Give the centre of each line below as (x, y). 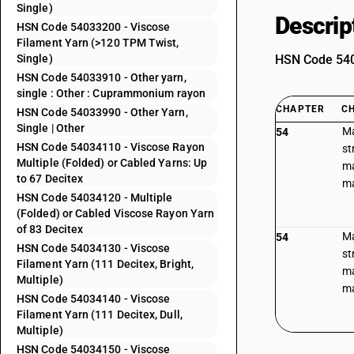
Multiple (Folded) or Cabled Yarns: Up (112, 163)
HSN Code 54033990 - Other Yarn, (102, 112)
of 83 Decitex (50, 229)
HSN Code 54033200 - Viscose (94, 27)
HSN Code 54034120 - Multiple (95, 198)
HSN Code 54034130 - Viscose (94, 248)
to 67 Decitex (50, 179)
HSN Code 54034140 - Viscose (94, 299)
